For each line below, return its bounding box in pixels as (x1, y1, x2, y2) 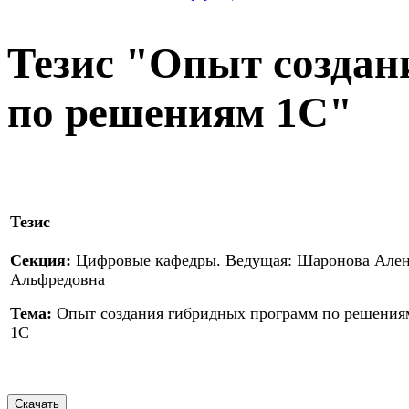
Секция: (10, 251, 71, 270)
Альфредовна (10, 270, 105, 289)
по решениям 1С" (7, 89, 352, 137)
